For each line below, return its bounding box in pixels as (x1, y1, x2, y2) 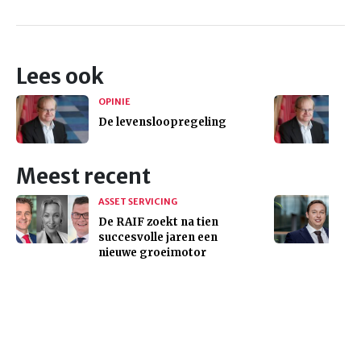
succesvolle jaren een (98, 230, 218, 244)
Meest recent (16, 164, 151, 189)
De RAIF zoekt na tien (98, 215, 218, 229)
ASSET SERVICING (98, 196, 177, 207)
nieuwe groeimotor (98, 246, 206, 259)
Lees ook (16, 64, 104, 89)
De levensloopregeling (98, 115, 226, 129)
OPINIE (98, 96, 131, 107)
